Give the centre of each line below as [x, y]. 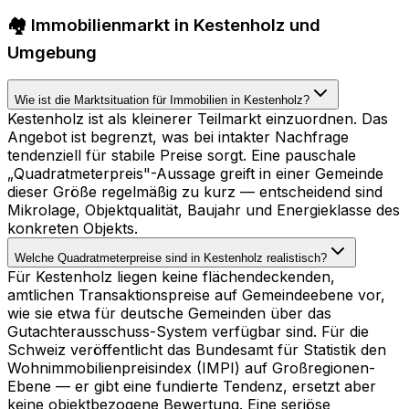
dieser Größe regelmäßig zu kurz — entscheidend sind [195, 192]
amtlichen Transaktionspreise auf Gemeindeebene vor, [196, 295]
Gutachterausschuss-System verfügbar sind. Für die [188, 332]
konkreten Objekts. [73, 229]
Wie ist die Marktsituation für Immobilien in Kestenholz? [162, 100]
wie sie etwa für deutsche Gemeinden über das [169, 314]
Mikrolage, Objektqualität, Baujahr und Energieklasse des [204, 210]
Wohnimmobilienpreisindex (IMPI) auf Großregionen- [191, 368]
